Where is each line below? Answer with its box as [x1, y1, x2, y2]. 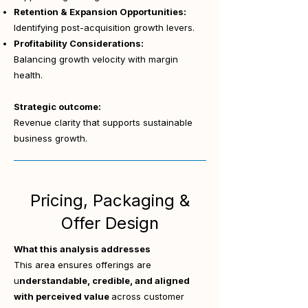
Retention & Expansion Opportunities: [14, 6, 186, 17]
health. [14, 69, 43, 80]
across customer [111, 291, 184, 302]
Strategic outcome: [14, 101, 101, 112]
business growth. [14, 133, 87, 144]
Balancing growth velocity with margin [14, 54, 178, 65]
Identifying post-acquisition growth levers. [14, 22, 195, 33]
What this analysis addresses [14, 243, 151, 254]
